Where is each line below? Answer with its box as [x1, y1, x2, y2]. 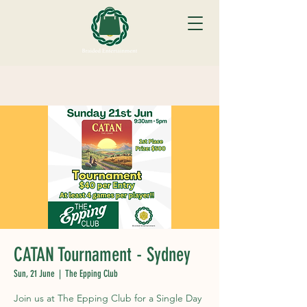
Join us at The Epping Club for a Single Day [14, 292, 201, 304]
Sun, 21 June [14, 268, 55, 280]
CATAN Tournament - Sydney [14, 243, 191, 266]
